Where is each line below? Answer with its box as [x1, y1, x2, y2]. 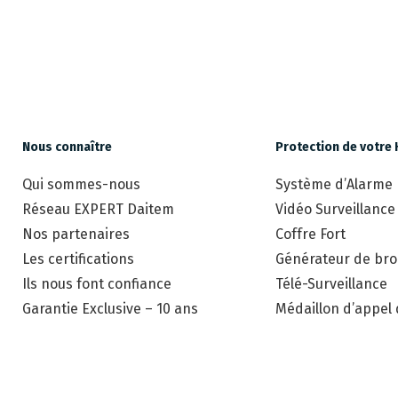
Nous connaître [22, 139, 112, 155]
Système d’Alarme [275, 176, 393, 194]
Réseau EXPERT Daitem [22, 201, 174, 219]
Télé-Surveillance [275, 275, 387, 293]
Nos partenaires [22, 226, 130, 243]
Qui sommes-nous [22, 176, 140, 194]
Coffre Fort [275, 226, 346, 243]
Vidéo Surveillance [275, 201, 395, 219]
